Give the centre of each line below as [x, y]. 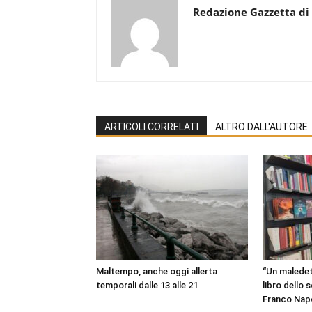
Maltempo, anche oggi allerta [157, 271]
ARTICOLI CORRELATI [151, 126]
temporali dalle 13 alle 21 [147, 285]
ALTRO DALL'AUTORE [262, 126]
